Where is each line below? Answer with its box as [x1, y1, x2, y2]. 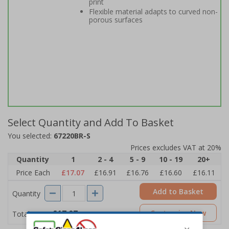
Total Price [12, 209, 48, 219]
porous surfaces [89, 15, 143, 25]
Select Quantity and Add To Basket [8, 116, 174, 129]
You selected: [8, 131, 54, 141]
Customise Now [150, 208, 206, 218]
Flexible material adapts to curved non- [89, 7, 218, 16]
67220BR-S [54, 131, 90, 141]
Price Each [15, 168, 50, 177]
